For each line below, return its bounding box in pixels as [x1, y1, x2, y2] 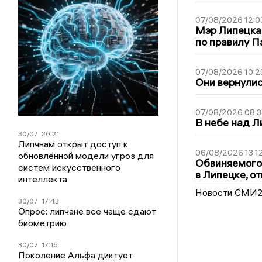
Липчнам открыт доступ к [18, 137, 129, 150]
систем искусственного [18, 161, 121, 173]
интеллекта [18, 173, 68, 185]
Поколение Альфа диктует [18, 249, 133, 261]
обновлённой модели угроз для [18, 149, 154, 161]
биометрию [18, 216, 67, 229]
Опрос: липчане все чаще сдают [18, 205, 157, 217]
